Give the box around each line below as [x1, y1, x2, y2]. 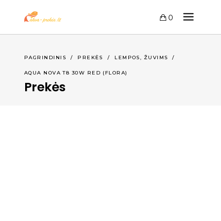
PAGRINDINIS [24, 54, 66, 61]
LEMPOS [114, 54, 140, 61]
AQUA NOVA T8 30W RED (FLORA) [24, 69, 128, 76]
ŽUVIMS [144, 54, 168, 61]
